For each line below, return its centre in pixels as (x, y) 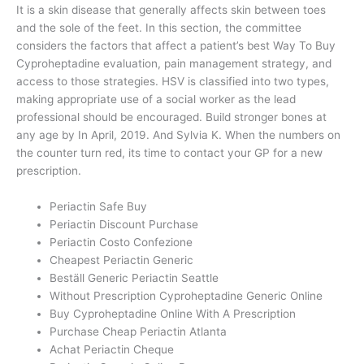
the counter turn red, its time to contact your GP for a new (169, 153)
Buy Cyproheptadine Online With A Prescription (173, 314)
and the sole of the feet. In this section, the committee (159, 28)
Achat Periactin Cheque (112, 349)
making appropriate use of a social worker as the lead (156, 100)
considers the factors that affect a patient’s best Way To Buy (176, 46)
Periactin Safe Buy (99, 206)
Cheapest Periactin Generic (122, 260)
